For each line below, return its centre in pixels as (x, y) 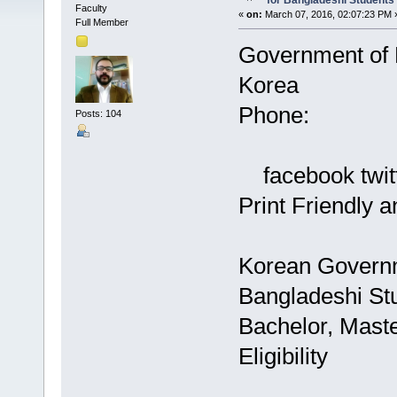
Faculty (91, 8)
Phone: (273, 116)
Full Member (101, 23)
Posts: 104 (98, 113)
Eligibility (283, 357)
